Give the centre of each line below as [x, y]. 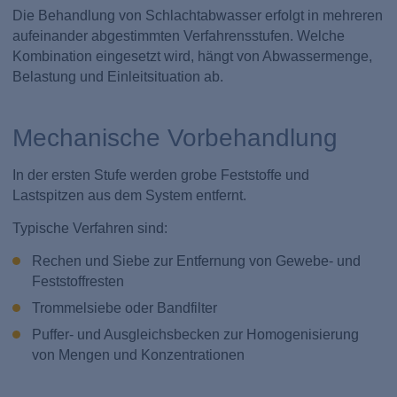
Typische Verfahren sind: [90, 228]
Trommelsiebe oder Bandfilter [124, 308]
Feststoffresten [78, 281]
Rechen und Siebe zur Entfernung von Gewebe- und [196, 261]
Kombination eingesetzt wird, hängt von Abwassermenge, [193, 56]
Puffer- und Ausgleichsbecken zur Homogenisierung [195, 335]
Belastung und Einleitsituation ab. [118, 76]
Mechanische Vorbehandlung [175, 138]
